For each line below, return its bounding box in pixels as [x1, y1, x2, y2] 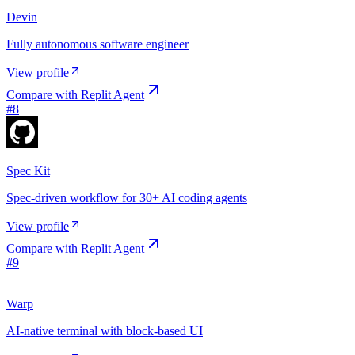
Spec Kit [6, 164, 50, 178]
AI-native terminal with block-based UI [6, 324, 203, 338]
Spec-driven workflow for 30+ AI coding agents [6, 191, 247, 205]
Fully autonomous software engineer [6, 37, 189, 52]
